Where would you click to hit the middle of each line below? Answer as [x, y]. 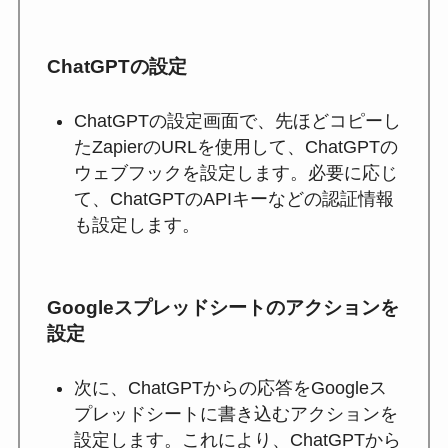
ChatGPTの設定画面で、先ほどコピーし [237, 121]
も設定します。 [136, 225]
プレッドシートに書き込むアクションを [235, 414]
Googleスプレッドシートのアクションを [222, 307]
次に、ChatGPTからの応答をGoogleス [230, 388]
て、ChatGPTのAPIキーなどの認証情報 [233, 199]
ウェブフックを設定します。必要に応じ [235, 173]
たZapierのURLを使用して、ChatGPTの [235, 147]
